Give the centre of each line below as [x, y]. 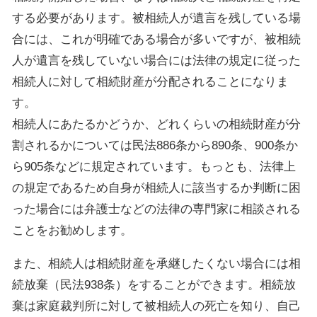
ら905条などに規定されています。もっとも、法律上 [154, 167]
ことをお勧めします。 [72, 230]
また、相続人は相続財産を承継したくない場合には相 [156, 264]
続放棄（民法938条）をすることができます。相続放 [154, 285]
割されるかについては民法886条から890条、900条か [155, 145]
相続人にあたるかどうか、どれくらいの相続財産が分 [156, 124]
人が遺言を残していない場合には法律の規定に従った [156, 60]
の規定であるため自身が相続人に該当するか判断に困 [156, 188]
